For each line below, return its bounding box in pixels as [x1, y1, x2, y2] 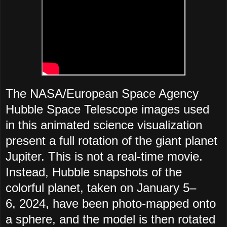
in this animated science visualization [6, 118, 202, 132]
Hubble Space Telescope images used [6, 102, 209, 117]
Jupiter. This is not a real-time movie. [6, 149, 203, 164]
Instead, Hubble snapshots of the [6, 165, 182, 179]
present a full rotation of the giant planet [6, 134, 217, 148]
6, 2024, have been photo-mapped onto [6, 197, 216, 211]
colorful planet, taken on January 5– [6, 181, 196, 195]
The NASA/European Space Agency [6, 87, 199, 101]
